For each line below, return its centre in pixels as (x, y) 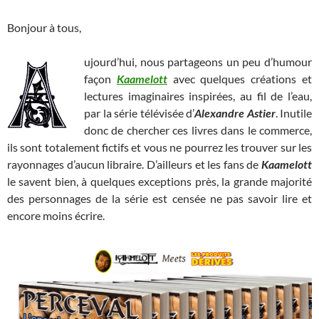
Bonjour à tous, (44, 28)
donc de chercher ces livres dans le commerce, (198, 130)
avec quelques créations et (240, 79)
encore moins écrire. (56, 216)
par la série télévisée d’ (139, 113)
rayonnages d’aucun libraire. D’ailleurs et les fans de (134, 164)
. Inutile (293, 113)
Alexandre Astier (235, 113)
